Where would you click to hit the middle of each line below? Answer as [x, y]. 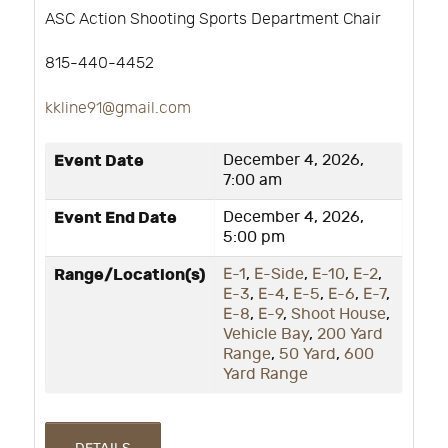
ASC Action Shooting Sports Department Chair [213, 19]
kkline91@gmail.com [118, 109]
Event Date [99, 161]
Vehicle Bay [266, 335]
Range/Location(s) [130, 275]
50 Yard [307, 355]
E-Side [279, 275]
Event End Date [115, 218]
